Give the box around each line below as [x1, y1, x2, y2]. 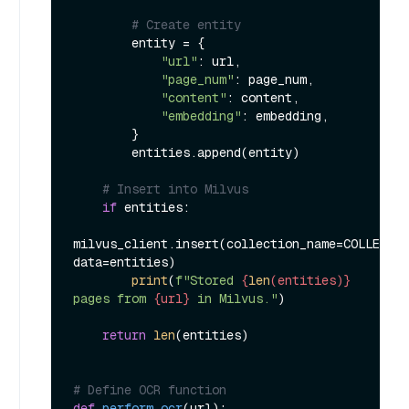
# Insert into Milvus [102, 181, 248, 198]
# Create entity [131, 16, 241, 34]
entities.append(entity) [73, 144, 131, 162]
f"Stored [175, 272, 241, 289]
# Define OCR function [73, 382, 226, 399]
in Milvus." [190, 290, 278, 308]
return [102, 327, 146, 344]
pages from [73, 290, 153, 308]
